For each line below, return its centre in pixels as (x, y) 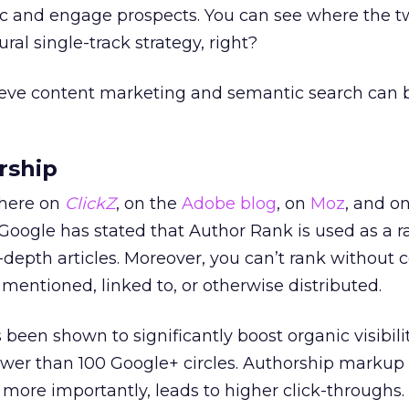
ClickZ (90, 204)
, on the (149, 204)
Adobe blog (229, 204)
